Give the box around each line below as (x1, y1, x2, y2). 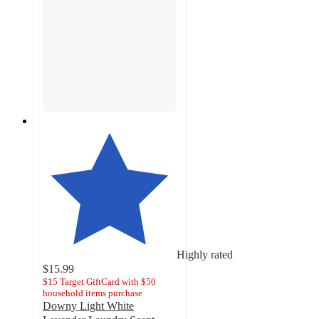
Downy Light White (43, 300, 134, 313)
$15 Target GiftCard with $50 (43, 276, 156, 288)
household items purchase (43, 288, 142, 299)
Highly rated (177, 249, 233, 261)
